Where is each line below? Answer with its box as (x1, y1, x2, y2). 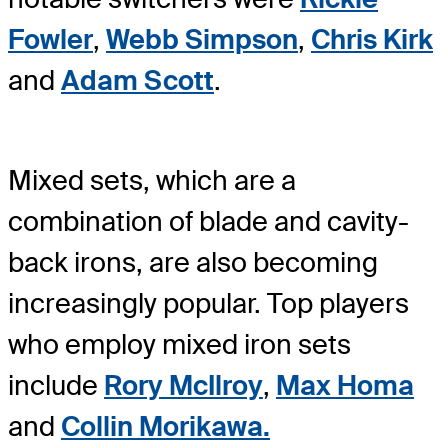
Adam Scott (61, 62, 214, 98)
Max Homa (276, 368, 414, 404)
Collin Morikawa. (61, 409, 270, 445)
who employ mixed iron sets (8, 327, 351, 363)
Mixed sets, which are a (8, 163, 296, 199)
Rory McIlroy (104, 368, 263, 404)
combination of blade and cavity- (8, 204, 409, 240)
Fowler (8, 21, 93, 57)
